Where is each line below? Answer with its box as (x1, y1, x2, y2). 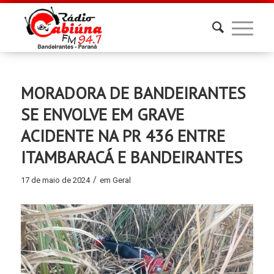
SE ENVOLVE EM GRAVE (20, 104, 184, 125)
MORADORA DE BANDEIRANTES (20, 83, 246, 103)
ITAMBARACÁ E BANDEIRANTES (20, 147, 243, 168)
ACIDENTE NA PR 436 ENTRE (20, 125, 225, 146)
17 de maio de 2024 (20, 176, 90, 185)
